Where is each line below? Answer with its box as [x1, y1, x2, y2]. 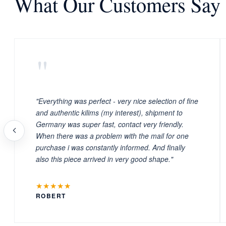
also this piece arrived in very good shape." [36, 153, 173, 164]
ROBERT [36, 191, 66, 200]
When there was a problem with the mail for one [36, 130, 189, 141]
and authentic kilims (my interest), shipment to [36, 107, 183, 118]
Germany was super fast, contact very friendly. [36, 119, 184, 129]
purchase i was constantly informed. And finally [36, 142, 185, 152]
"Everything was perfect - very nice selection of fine [36, 95, 198, 106]
